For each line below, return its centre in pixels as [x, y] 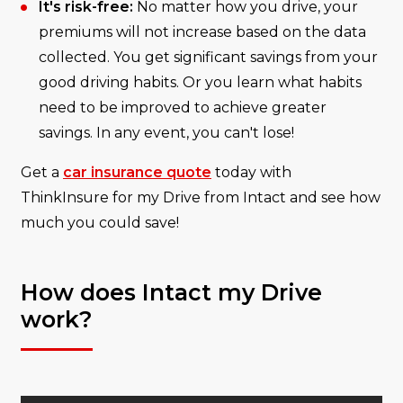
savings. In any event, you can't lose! [166, 133]
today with [251, 173]
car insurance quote [137, 173]
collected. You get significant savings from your [208, 58]
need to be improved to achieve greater [183, 108]
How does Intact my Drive [171, 293]
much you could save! [100, 223]
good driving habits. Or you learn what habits [200, 83]
